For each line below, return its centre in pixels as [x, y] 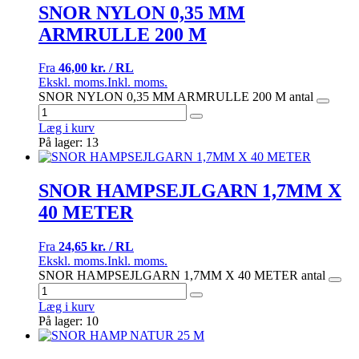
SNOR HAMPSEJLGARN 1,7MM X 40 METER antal [182, 276]
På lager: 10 [69, 321]
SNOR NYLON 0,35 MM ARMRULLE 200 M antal [176, 97]
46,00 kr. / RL [96, 68]
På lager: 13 [69, 143]
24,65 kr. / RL [96, 247]
